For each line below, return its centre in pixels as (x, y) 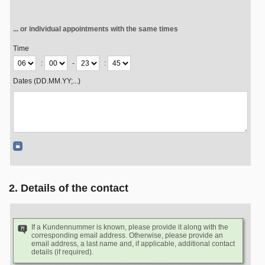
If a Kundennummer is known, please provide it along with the (130, 227)
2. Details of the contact (69, 188)
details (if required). (62, 252)
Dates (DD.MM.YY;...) (47, 81)
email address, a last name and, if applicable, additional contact (133, 244)
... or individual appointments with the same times (96, 29)
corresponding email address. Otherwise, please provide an (127, 235)
